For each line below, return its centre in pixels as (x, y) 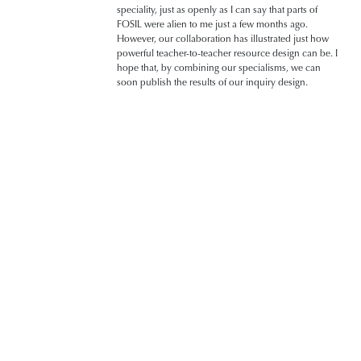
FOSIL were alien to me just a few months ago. (212, 24)
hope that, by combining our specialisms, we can (219, 67)
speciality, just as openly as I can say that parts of (217, 9)
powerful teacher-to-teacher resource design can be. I (227, 53)
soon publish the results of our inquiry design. (212, 82)
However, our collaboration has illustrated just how (223, 38)
